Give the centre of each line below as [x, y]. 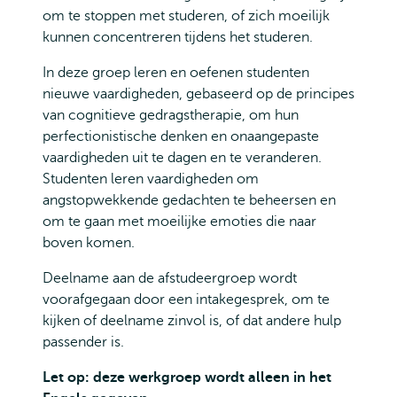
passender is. [83, 342]
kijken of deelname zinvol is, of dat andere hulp [192, 321]
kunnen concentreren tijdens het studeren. [178, 37]
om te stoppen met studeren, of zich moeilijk [186, 16]
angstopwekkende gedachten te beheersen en [189, 200]
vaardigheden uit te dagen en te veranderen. [182, 158]
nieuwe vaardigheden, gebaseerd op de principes [198, 94]
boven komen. [89, 243]
